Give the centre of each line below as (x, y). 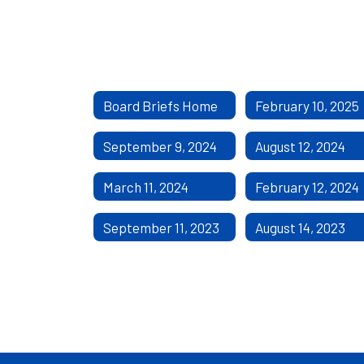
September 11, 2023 (161, 227)
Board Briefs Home (160, 105)
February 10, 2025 (308, 105)
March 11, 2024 (146, 186)
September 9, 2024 (160, 146)
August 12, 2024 (301, 146)
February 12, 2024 (308, 186)
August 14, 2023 (301, 227)
